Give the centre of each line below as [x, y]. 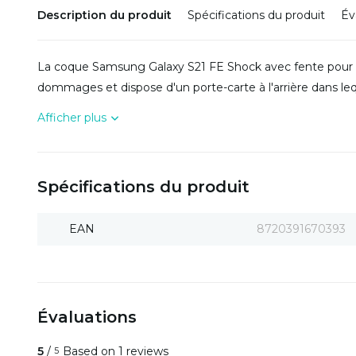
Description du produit [104, 15]
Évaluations [87, 317]
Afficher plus [72, 118]
